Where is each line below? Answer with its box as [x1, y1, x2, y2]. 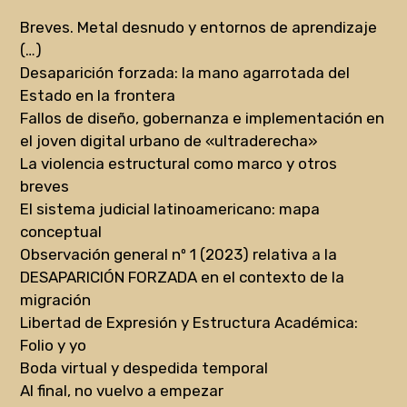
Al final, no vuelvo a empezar [20, 381, 224, 400]
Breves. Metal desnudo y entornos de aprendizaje [20, 17, 378, 36]
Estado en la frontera [20, 85, 176, 104]
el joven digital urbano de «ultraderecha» [20, 131, 319, 150]
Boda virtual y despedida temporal [20, 358, 269, 377]
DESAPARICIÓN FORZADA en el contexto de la [20, 267, 345, 286]
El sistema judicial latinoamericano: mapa [20, 199, 321, 218]
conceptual [20, 222, 103, 241]
